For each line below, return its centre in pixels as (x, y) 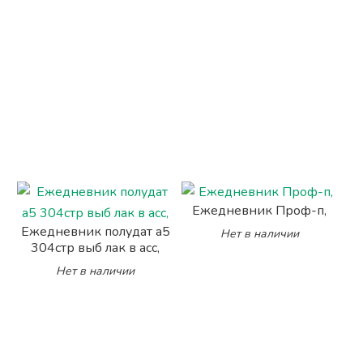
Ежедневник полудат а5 (95, 232)
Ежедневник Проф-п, (260, 211)
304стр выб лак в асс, (96, 248)
